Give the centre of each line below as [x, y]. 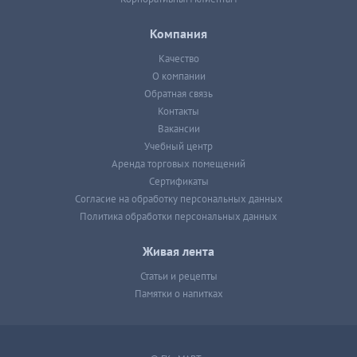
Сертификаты [178, 182]
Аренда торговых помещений [178, 164]
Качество [178, 59]
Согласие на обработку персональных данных [178, 199]
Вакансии [178, 129]
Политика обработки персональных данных [178, 217]
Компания [178, 34]
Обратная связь [178, 94]
